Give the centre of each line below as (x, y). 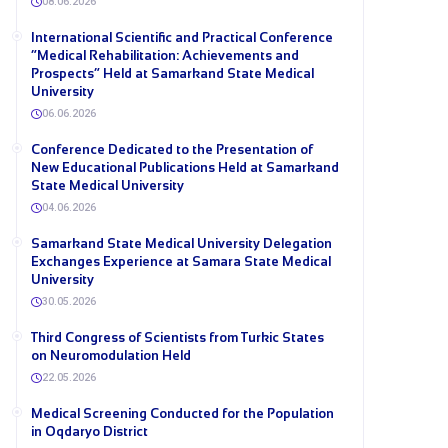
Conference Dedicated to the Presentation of (172, 149)
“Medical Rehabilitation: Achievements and (165, 55)
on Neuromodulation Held (111, 355)
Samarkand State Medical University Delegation (181, 243)
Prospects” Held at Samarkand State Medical (172, 73)
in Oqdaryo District (89, 431)
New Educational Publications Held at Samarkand (185, 167)
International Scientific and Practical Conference (182, 37)
